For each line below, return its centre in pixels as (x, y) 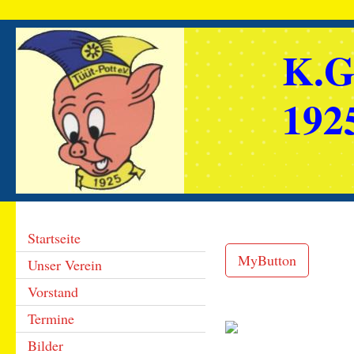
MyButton (267, 260)
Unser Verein (65, 265)
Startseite (54, 238)
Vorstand (53, 292)
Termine (51, 318)
